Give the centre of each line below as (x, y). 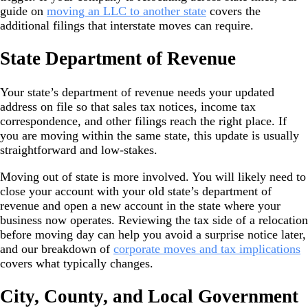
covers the (233, 11)
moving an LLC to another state (126, 11)
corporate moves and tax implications (207, 249)
